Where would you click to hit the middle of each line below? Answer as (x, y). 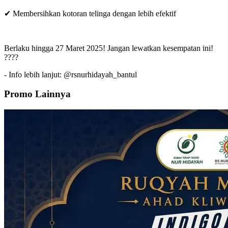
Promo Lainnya (37, 94)
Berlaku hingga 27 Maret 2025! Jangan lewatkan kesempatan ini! (109, 48)
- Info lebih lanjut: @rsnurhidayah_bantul (70, 74)
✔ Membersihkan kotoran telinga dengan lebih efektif (90, 13)
